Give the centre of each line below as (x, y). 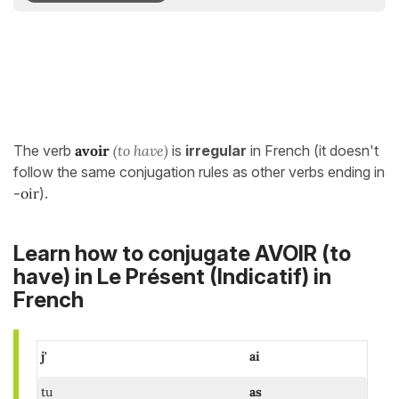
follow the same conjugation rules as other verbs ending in (199, 172)
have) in (55, 277)
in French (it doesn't (313, 151)
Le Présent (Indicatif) (203, 277)
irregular (216, 151)
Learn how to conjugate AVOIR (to (182, 254)
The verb (44, 151)
